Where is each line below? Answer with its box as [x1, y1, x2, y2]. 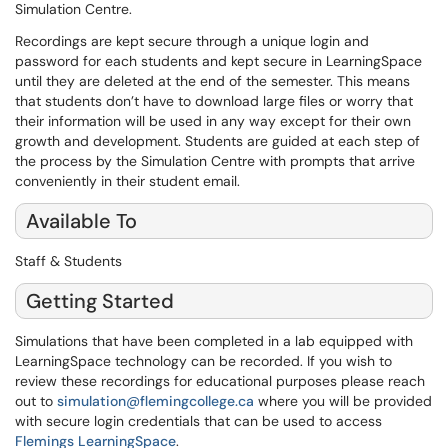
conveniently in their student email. [15, 172, 244, 190]
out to [15, 392, 57, 410]
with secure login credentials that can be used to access [15, 412, 382, 430]
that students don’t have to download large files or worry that [15, 92, 413, 110]
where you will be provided [254, 392, 432, 410]
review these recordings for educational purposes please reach [15, 372, 425, 390]
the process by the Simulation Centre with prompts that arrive [15, 152, 415, 170]
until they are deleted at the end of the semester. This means [15, 72, 410, 90]
